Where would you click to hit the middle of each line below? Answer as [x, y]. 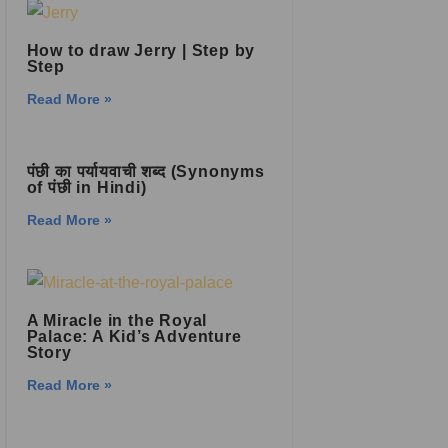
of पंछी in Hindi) [86, 187]
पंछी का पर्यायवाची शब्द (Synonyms [145, 171]
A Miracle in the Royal [117, 320]
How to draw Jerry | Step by [141, 50]
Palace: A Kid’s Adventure [134, 336]
